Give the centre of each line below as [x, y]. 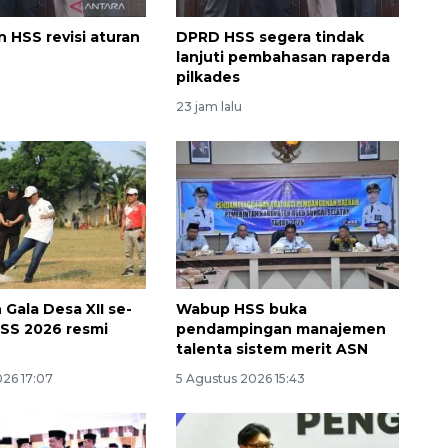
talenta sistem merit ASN [271, 349]
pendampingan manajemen [280, 329]
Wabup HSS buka [241, 309]
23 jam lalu [208, 106]
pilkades [207, 76]
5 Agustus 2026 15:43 [240, 379]
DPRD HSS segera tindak [269, 36]
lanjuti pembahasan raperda [282, 56]
